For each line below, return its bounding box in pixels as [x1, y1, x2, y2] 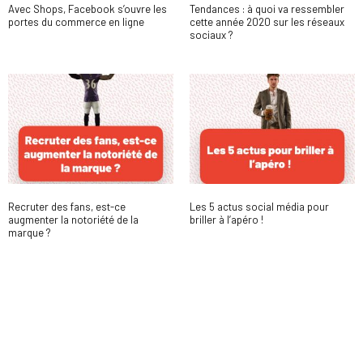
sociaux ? [190, 28, 233, 41]
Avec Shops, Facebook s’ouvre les [8, 2, 167, 15]
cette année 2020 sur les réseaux [190, 15, 344, 28]
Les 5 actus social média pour [190, 200, 329, 213]
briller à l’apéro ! [190, 213, 263, 226]
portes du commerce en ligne [8, 15, 144, 28]
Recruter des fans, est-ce [8, 200, 126, 213]
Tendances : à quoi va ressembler [190, 2, 344, 15]
